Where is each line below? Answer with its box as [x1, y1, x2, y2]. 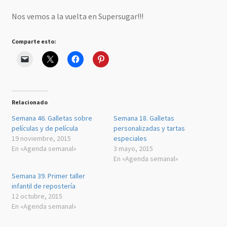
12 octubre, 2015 [11, 191, 62, 201]
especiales [113, 133, 147, 143]
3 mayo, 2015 [113, 143, 153, 153]
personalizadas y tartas [113, 123, 185, 133]
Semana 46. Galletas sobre [11, 113, 92, 123]
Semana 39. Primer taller [11, 171, 85, 180]
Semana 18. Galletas [113, 113, 174, 123]
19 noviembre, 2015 [11, 133, 71, 143]
